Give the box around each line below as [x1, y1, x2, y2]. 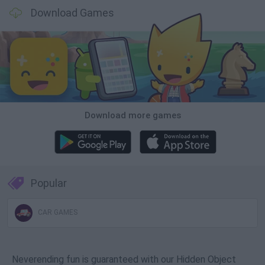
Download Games [31, 7, 114, 20]
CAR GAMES [36, 208, 77, 217]
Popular [31, 177, 67, 190]
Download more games [84, 110, 181, 121]
